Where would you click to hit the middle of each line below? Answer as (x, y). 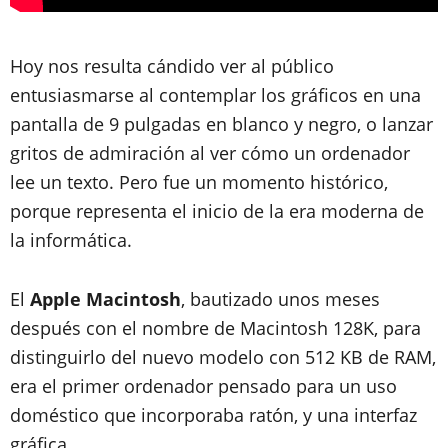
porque (43, 210)
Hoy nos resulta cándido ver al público (172, 65)
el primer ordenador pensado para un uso (219, 385)
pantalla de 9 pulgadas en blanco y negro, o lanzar (221, 123)
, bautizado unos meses (280, 298)
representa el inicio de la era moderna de (250, 210)
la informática (68, 239)
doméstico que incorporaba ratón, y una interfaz (213, 414)
